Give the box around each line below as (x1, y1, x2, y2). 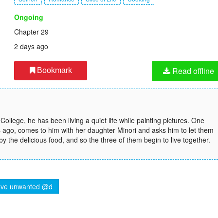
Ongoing (14, 12, 43, 22)
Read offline (170, 65, 214, 76)
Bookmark (35, 66, 72, 74)
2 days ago (14, 41, 48, 51)
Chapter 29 (14, 27, 49, 36)
